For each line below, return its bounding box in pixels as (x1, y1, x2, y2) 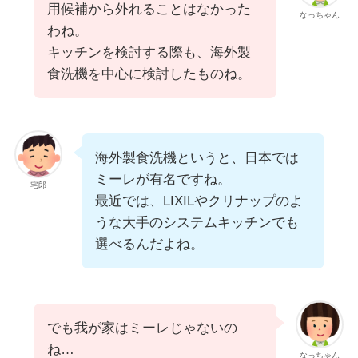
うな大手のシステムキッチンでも (94, 214, 299, 230)
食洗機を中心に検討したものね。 (46, 66, 251, 82)
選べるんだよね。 (94, 236, 204, 252)
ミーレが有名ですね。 (94, 171, 231, 187)
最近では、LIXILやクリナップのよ (94, 193, 303, 209)
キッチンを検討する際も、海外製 (46, 44, 251, 60)
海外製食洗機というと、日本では (94, 149, 299, 165)
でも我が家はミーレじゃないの (46, 320, 237, 336)
